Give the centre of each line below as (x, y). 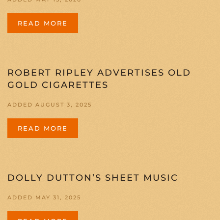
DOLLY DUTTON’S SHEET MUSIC (93, 178)
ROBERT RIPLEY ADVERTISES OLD (99, 73)
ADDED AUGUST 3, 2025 (50, 105)
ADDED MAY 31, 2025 (44, 198)
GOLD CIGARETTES (58, 85)
